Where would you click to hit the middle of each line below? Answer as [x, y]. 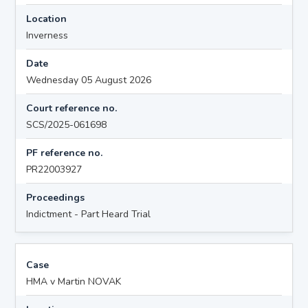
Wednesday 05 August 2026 [89, 80]
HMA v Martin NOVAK [74, 281]
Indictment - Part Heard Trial [89, 214]
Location [47, 19]
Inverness [47, 35]
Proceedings [56, 197]
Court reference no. [72, 108]
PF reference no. [65, 153]
